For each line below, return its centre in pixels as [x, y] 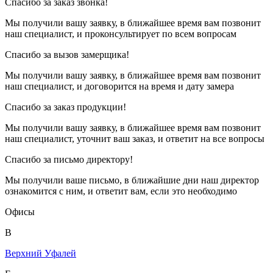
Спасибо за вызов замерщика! [67, 54]
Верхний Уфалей [41, 253]
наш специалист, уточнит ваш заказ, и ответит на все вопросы [135, 138]
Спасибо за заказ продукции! [66, 107]
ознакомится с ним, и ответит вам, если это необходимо [121, 191]
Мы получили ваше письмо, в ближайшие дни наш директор [132, 180]
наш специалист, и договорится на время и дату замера [119, 86]
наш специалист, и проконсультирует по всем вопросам [121, 34]
